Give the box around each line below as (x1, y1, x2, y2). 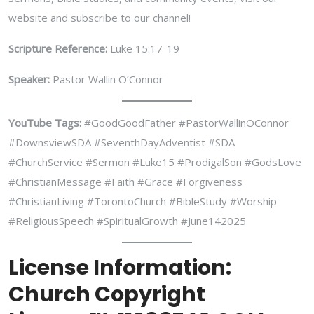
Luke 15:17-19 (107, 41, 179, 55)
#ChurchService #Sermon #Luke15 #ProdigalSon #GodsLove (8, 154, 301, 169)
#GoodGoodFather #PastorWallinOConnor (81, 115, 289, 130)
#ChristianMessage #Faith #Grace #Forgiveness (8, 174, 243, 189)
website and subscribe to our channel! (8, 10, 191, 25)
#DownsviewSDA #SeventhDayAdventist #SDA (8, 135, 235, 149)
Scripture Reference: (8, 41, 107, 55)
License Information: (8, 252, 231, 282)
